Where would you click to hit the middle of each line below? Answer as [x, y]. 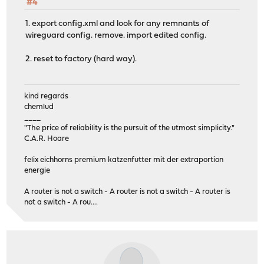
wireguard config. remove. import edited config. [116, 36]
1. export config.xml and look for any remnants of [118, 24]
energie [37, 170]
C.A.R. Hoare [47, 138]
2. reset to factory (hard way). [81, 60]
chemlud [39, 107]
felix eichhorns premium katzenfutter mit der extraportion [124, 160]
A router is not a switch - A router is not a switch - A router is [128, 192]
